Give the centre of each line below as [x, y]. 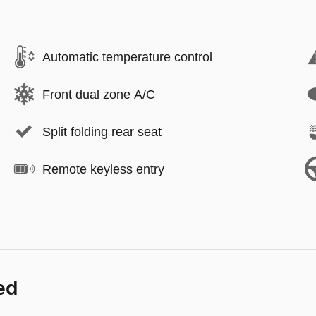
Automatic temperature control [127, 57]
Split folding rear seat [102, 132]
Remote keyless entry [103, 169]
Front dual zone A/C [99, 94]
